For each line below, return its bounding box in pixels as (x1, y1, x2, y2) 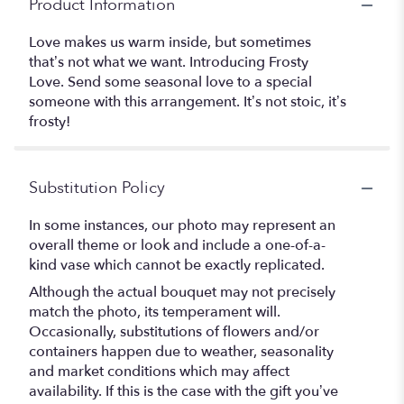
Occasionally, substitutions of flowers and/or (29, 322, 319, 343)
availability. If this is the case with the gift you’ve (29, 381, 338, 402)
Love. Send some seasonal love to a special (29, 72, 312, 93)
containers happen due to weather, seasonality (29, 342, 334, 363)
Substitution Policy (29, 177, 165, 200)
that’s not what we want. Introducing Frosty (29, 52, 308, 73)
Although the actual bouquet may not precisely (29, 282, 335, 303)
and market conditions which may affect (29, 362, 289, 382)
